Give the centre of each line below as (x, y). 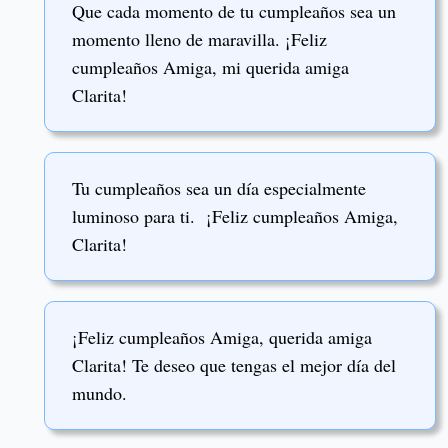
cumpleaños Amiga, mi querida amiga (210, 66)
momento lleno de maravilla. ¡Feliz (199, 38)
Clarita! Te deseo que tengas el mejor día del (234, 365)
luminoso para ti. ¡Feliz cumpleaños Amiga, (235, 216)
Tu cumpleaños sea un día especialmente (219, 188)
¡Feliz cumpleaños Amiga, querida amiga (222, 337)
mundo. (102, 393)
